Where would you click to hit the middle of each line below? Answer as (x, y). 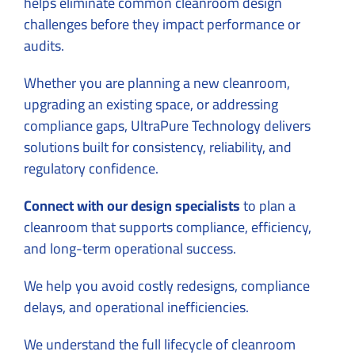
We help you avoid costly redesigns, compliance (167, 286)
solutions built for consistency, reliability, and (158, 147)
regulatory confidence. (91, 169)
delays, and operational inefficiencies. (138, 307)
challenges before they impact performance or (162, 25)
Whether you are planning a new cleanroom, (157, 83)
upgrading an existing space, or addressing (151, 105)
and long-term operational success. (130, 249)
